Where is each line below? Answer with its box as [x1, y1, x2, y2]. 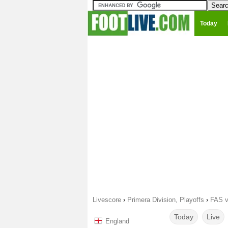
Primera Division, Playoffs [127, 196, 204, 204]
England [105, 217, 129, 225]
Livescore [93, 196, 121, 204]
